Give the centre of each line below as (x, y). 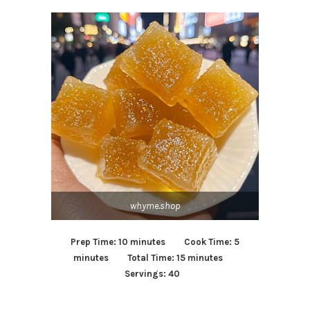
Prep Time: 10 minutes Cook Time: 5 (155, 242)
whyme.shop (155, 206)
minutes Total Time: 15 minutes (155, 258)
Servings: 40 (155, 274)
